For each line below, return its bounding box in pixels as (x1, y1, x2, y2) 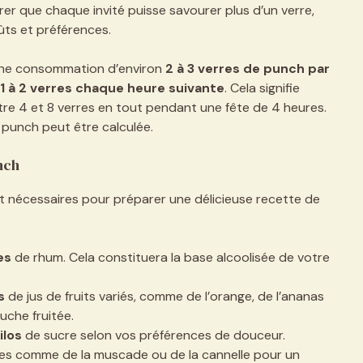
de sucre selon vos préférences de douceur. (21, 326, 285, 344)
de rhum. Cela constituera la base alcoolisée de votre (11, 248, 330, 266)
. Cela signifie (224, 79, 300, 96)
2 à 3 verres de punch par (164, 59, 330, 77)
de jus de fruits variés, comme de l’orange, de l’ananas (4, 287, 324, 305)
